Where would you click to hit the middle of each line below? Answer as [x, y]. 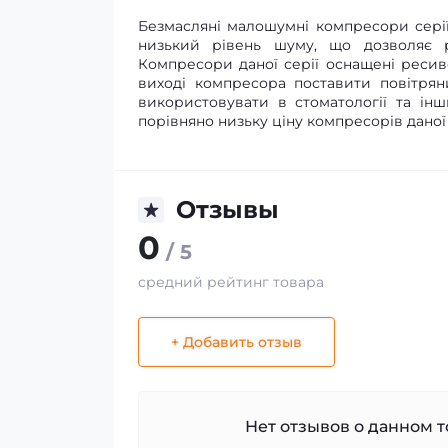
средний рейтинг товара [231, 282]
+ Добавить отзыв [236, 341]
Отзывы [227, 209]
